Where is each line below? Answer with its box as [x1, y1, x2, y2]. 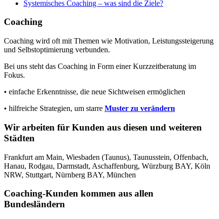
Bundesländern [4, 199, 65, 210]
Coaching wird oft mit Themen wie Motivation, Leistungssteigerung [4, 37, 214, 45]
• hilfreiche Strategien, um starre [4, 104, 105, 113]
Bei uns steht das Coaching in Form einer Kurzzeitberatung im [4, 62, 196, 71]
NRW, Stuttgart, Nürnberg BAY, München [4, 170, 136, 179]
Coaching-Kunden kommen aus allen [4, 188, 153, 199]
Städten [4, 132, 35, 143]
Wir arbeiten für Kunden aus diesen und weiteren [4, 122, 202, 132]
